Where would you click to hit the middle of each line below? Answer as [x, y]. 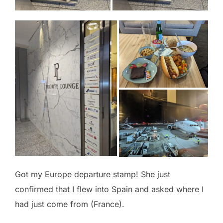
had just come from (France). [70, 204]
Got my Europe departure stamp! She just [93, 174]
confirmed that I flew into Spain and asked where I [109, 189]
